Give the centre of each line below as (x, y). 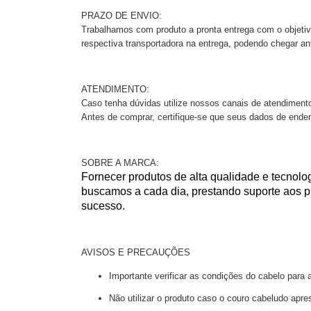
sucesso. (103, 205)
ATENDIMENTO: (115, 89)
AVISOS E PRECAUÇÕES (136, 252)
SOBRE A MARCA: (120, 162)
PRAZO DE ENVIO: (121, 15)
